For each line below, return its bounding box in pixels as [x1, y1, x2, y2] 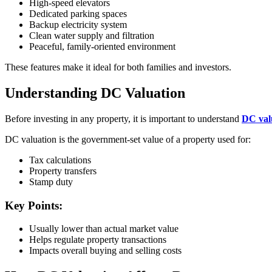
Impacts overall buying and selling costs [29, 245, 182, 256]
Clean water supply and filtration [29, 30, 154, 41]
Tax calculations [29, 154, 91, 165]
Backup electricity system [29, 19, 127, 30]
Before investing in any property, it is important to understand [5, 113, 242, 124]
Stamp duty [29, 176, 73, 187]
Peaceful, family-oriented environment [29, 41, 175, 52]
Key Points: [5, 199, 63, 212]
